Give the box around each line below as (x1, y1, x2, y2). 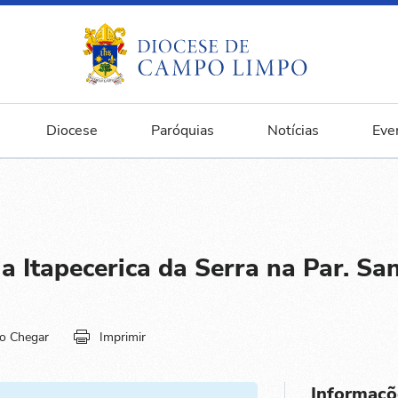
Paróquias (150, 121, 214, 140)
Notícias (267, 121, 319, 140)
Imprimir (99, 328, 146, 346)
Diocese (45, 121, 98, 140)
